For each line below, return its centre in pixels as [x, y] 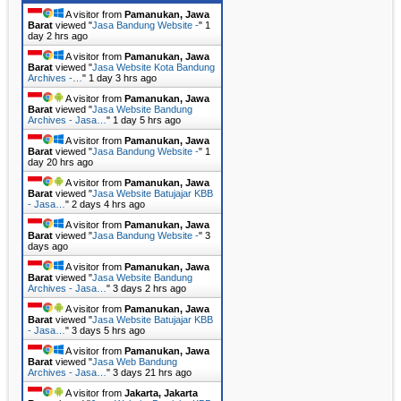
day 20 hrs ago [60, 162]
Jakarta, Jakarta [161, 393]
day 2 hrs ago [58, 36]
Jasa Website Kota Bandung [154, 68]
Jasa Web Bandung [135, 362]
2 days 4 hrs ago [108, 205]
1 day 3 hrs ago [123, 78]
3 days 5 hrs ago [108, 331]
